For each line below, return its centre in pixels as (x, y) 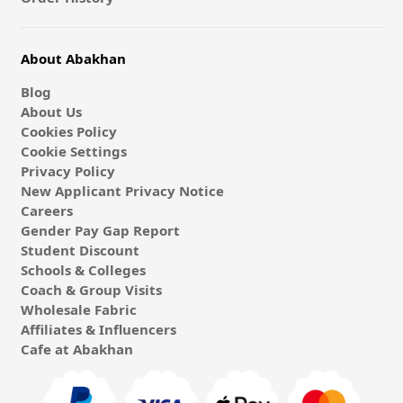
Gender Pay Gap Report (100, 230)
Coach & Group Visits (91, 289)
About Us (51, 111)
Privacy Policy (67, 170)
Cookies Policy (68, 131)
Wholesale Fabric (78, 309)
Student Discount (80, 250)
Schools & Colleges (83, 269)
